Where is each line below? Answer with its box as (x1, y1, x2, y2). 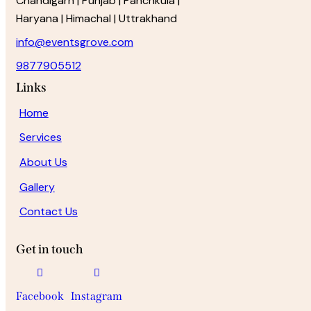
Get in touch (16, 241, 83, 257)
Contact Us (19, 204, 78, 219)
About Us (19, 155, 67, 169)
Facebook (16, 289, 64, 303)
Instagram (71, 289, 122, 303)
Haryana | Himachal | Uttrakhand (16, 11, 177, 26)
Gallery (19, 179, 55, 194)
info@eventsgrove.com (16, 35, 133, 50)
